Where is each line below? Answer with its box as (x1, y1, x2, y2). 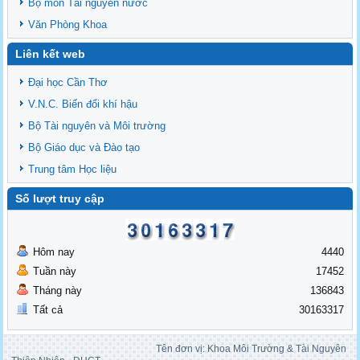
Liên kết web (15, 47, 86, 61)
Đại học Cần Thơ (28, 76, 108, 89)
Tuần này (33, 265, 77, 278)
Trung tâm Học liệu (28, 163, 117, 176)
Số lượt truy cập (15, 192, 105, 206)
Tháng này (33, 284, 83, 297)
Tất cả (33, 304, 63, 317)
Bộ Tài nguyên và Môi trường (28, 120, 166, 133)
